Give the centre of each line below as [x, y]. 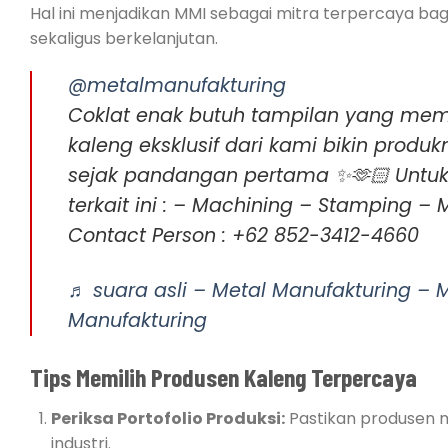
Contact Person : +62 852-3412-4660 [243, 236]
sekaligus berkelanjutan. [124, 38]
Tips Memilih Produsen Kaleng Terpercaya [223, 377]
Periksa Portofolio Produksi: [167, 419]
